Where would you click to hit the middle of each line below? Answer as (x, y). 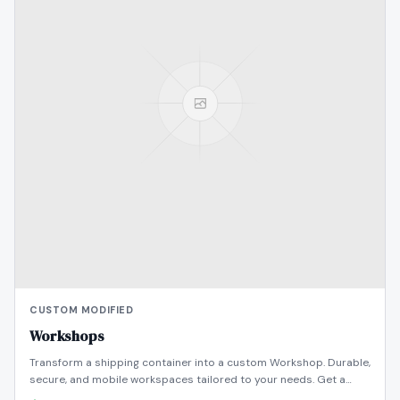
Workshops (67, 336)
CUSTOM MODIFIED (82, 310)
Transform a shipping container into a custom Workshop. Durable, (200, 362)
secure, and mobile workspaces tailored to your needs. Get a (187, 379)
